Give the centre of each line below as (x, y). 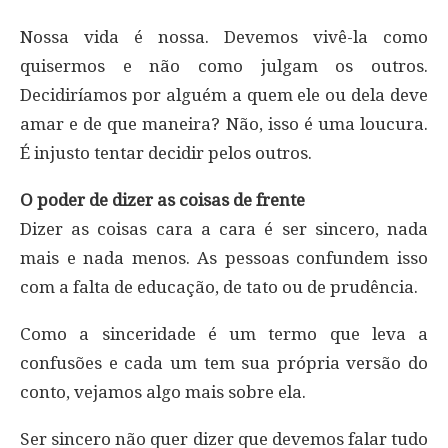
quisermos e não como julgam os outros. (224, 66)
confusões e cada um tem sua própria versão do (224, 363)
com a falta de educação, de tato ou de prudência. (219, 287)
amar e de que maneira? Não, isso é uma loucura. (224, 124)
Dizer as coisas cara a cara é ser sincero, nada (224, 229)
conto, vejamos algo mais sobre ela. (163, 392)
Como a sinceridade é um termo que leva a (224, 334)
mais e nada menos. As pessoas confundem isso (224, 258)
